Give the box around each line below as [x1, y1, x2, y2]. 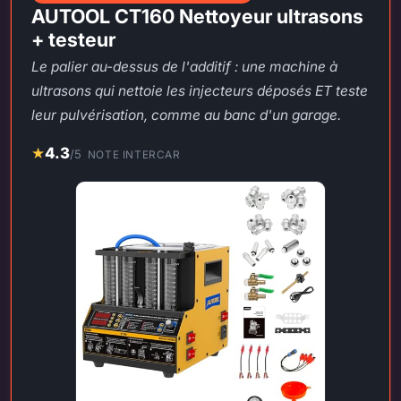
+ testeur [31, 28, 116, 52]
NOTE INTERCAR [87, 148, 181, 161]
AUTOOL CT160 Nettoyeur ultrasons [31, 4, 364, 29]
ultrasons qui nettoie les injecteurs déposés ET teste [31, 82, 369, 100]
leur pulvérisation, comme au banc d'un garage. [31, 107, 342, 124]
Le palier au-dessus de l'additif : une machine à [31, 58, 338, 76]
